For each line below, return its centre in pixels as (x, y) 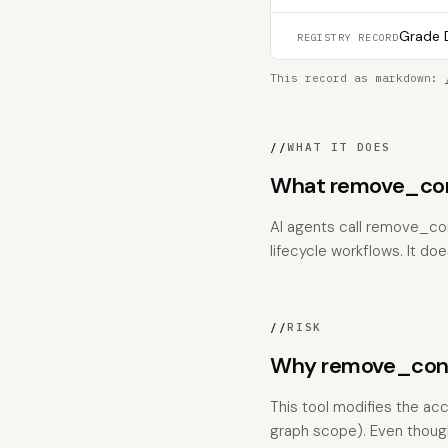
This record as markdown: (357, 78)
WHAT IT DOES (339, 147)
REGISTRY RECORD (348, 37)
